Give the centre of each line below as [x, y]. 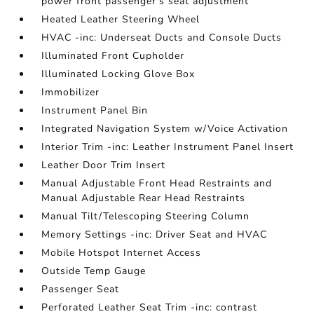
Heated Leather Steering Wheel [121, 19]
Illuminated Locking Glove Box [118, 74]
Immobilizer [71, 92]
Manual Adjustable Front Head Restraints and [157, 183]
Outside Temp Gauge [94, 271]
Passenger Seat [81, 289]
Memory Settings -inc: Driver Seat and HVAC [155, 234]
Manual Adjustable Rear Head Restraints [144, 198]
